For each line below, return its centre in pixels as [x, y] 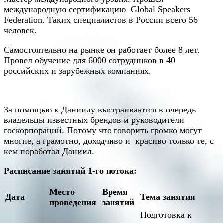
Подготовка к [166, 215]
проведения [73, 202]
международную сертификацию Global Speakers [97, 10]
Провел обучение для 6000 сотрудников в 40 [90, 60]
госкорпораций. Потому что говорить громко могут [103, 131]
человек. [20, 31]
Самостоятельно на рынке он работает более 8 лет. [102, 50]
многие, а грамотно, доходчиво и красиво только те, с [109, 141]
